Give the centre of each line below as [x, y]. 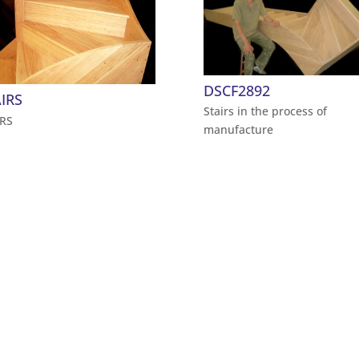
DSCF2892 [236, 90]
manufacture [238, 130]
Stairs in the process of [265, 111]
